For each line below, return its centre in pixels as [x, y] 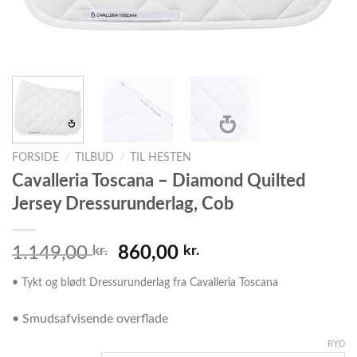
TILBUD [95, 157]
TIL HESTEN [161, 157]
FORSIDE [35, 157]
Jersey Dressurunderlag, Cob [123, 204]
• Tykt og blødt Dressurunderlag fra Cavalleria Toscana [145, 282]
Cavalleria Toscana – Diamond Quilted [159, 180]
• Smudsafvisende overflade [90, 318]
